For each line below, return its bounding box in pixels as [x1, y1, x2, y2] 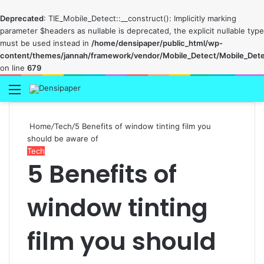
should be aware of [27, 134, 98, 143]
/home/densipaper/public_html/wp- [91, 38, 223, 48]
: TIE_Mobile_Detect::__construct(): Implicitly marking [44, 14, 236, 23]
